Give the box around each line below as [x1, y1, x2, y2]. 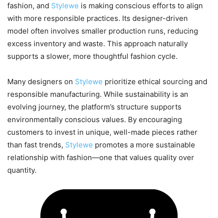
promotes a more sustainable [95, 140, 195, 150]
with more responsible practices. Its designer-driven [7, 14, 188, 23]
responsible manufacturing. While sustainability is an [7, 90, 188, 99]
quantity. [7, 165, 36, 175]
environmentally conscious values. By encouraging [7, 115, 182, 125]
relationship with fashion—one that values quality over [7, 153, 194, 163]
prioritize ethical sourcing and [105, 77, 207, 87]
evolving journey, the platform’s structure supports [7, 102, 182, 112]
